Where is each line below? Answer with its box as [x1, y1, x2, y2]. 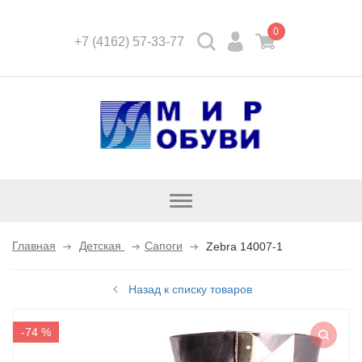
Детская [79, 239, 124, 252]
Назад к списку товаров [128, 283, 252, 296]
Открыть [180, 194, 224, 207]
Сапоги [145, 239, 183, 252]
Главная [12, 239, 56, 252]
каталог [180, 208, 220, 221]
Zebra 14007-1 [206, 240, 283, 253]
